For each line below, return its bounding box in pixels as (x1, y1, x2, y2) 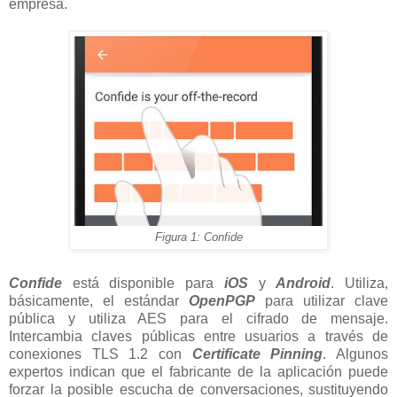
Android (276, 275, 331, 291)
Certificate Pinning (191, 346, 323, 362)
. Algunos (323, 346, 389, 362)
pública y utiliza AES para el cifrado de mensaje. (9, 310, 388, 326)
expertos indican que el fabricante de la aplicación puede (9, 363, 388, 379)
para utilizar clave (255, 292, 388, 308)
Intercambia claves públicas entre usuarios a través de (9, 328, 388, 344)
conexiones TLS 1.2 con (9, 346, 192, 362)
